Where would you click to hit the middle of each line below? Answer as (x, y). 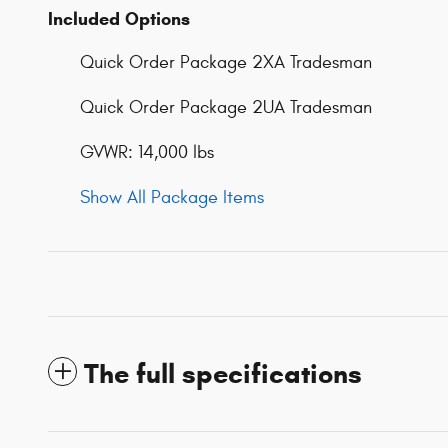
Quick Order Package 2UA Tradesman (226, 107)
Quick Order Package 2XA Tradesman (226, 62)
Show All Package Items (172, 197)
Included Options (119, 18)
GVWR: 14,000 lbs (147, 152)
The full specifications (223, 373)
